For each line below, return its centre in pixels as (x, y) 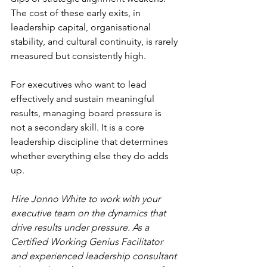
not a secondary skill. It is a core (79, 127)
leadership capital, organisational (82, 27)
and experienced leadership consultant (95, 256)
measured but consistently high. (78, 55)
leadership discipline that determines (91, 141)
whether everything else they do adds (91, 156)
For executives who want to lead (80, 84)
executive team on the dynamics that (89, 213)
